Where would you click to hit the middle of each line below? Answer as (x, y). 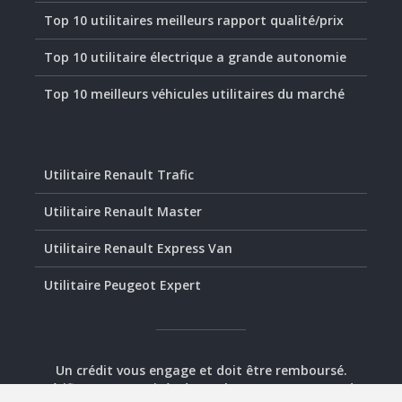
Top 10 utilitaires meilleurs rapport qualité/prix (194, 20)
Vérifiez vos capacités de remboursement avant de (201, 388)
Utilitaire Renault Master (123, 211)
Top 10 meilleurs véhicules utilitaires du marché (194, 94)
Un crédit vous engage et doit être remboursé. (201, 370)
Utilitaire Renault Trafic (119, 175)
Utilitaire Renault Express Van (138, 248)
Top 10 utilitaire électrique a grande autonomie (195, 57)
